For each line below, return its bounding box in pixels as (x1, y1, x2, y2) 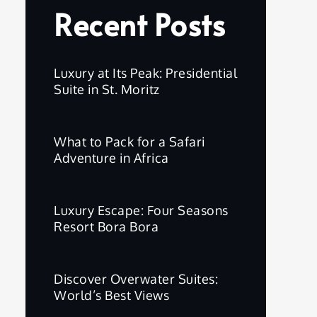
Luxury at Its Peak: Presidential (54, 65, 237, 81)
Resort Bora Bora (54, 219, 158, 234)
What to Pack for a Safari (54, 134, 205, 149)
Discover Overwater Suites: (54, 271, 218, 287)
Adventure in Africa (54, 150, 169, 166)
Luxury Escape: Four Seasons (54, 202, 229, 218)
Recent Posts (54, 4, 225, 45)
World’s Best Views (54, 287, 169, 303)
